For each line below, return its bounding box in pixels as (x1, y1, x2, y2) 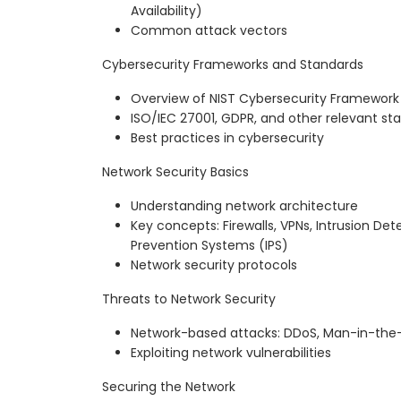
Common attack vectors (131, 21, 287, 40)
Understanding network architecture (131, 197, 358, 216)
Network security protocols (131, 256, 297, 275)
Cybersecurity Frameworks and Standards (102, 55, 363, 74)
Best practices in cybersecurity (131, 129, 324, 148)
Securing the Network (102, 378, 235, 397)
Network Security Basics (102, 163, 249, 182)
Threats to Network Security (102, 290, 276, 309)
